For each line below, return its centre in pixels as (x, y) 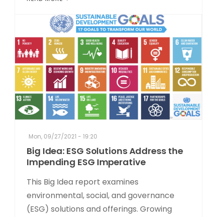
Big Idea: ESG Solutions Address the (105, 151)
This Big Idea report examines (83, 182)
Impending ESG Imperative (86, 162)
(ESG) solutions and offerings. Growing (99, 209)
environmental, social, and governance (101, 196)
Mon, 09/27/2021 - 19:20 (63, 137)
